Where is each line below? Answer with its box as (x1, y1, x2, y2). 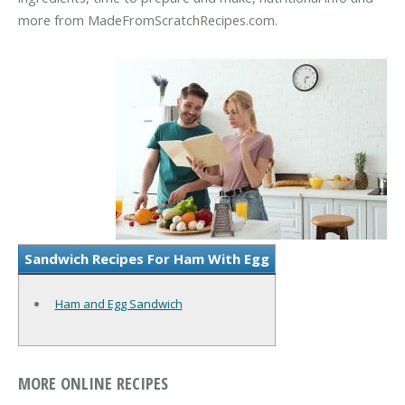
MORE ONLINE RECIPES (18, 371, 168, 394)
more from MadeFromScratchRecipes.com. (18, 11, 278, 30)
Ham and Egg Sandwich (54, 295, 183, 312)
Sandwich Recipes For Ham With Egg (24, 249, 269, 268)
